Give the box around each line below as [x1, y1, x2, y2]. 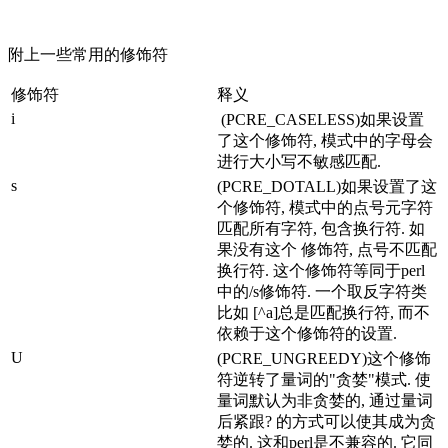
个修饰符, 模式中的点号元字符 [217, 199, 433, 217]
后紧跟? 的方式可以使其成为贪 [217, 413, 436, 431]
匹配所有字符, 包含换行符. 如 [217, 220, 425, 238]
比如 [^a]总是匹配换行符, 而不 [217, 304, 430, 322]
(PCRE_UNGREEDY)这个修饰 [217, 350, 431, 368]
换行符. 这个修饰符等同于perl [217, 262, 425, 280]
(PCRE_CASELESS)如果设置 [217, 111, 424, 129]
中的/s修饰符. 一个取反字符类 [217, 283, 427, 301]
